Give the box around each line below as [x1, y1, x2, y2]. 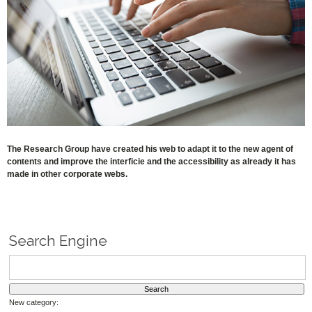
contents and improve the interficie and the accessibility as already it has [7, 157, 297, 167]
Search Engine [8, 233, 107, 250]
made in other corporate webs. [7, 169, 128, 180]
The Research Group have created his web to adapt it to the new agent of [7, 144, 294, 155]
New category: [8, 297, 58, 306]
